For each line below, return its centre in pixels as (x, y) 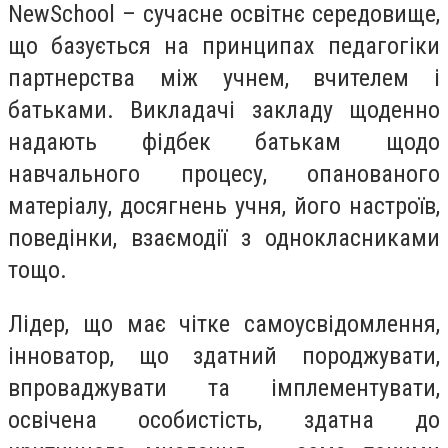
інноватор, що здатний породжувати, (224, 355)
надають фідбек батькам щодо (224, 142)
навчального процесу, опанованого (224, 174)
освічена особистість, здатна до (224, 419)
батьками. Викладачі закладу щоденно (224, 110)
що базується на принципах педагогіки (224, 46)
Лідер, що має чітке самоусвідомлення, (224, 323)
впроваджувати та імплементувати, (224, 387)
